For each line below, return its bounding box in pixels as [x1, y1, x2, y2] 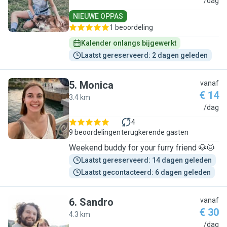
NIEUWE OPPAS [73, 12, 123, 20]
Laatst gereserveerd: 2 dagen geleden [81, 51, 208, 59]
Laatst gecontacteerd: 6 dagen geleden [81, 168, 211, 176]
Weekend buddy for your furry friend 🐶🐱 [69, 143, 215, 153]
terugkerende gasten [121, 128, 188, 136]
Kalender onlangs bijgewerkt [81, 39, 176, 47]
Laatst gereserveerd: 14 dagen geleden [81, 156, 212, 164]
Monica [80, 79, 113, 91]
